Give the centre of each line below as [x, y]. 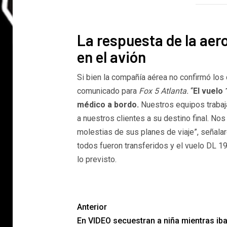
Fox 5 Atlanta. [163, 91]
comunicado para [108, 91]
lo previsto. [97, 159]
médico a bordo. [108, 104]
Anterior [92, 207]
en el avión [111, 56]
